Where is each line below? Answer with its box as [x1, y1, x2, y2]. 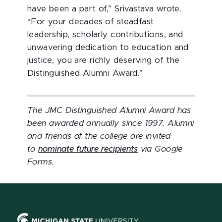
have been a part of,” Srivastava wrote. [27, 4, 182, 13]
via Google [138, 145, 183, 153]
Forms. [27, 158, 55, 166]
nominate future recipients [38, 145, 138, 153]
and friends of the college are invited [27, 132, 171, 140]
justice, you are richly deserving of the [27, 56, 180, 64]
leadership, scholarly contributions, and [27, 30, 183, 39]
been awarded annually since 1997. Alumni [27, 119, 194, 127]
